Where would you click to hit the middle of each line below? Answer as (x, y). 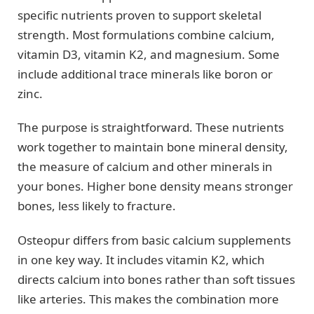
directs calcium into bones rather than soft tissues (156, 279)
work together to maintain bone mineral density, (153, 147)
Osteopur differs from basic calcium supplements (154, 240)
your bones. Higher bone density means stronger (155, 186)
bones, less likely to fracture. (97, 206)
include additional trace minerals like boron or (145, 74)
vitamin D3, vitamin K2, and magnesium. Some (149, 54)
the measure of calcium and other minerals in (145, 167)
